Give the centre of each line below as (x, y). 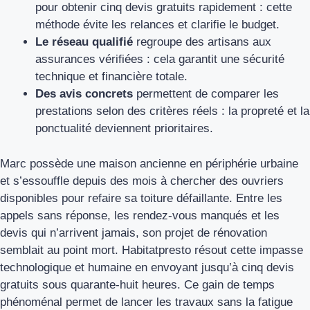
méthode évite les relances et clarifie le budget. (157, 25)
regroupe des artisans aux (202, 42)
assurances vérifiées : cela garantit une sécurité (160, 60)
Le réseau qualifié (84, 42)
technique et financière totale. (111, 77)
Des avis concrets (84, 94)
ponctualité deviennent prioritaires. (124, 129)
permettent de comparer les (206, 94)
